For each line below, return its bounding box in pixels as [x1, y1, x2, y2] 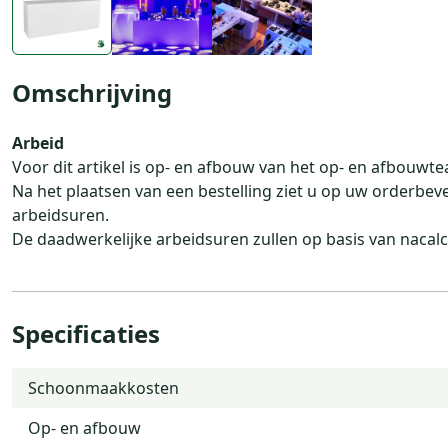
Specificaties [12, 316, 160, 350]
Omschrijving [12, 75, 172, 109]
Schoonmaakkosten [28, 376, 179, 399]
